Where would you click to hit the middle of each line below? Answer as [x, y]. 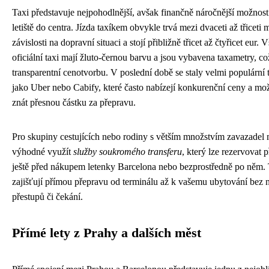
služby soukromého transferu [128, 152]
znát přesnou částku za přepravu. [74, 103]
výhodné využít [43, 152]
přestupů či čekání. [47, 197]
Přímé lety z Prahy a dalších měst [107, 233]
